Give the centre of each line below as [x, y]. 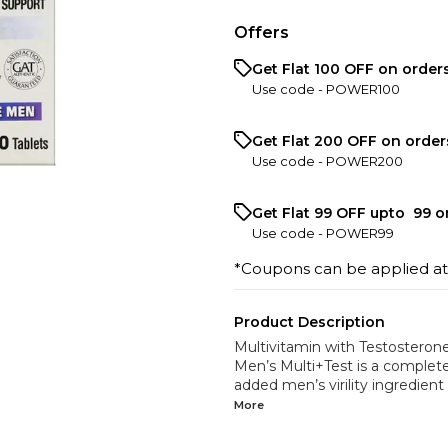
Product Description [309, 322]
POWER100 [363, 89]
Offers [261, 33]
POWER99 [360, 233]
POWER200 [364, 161]
